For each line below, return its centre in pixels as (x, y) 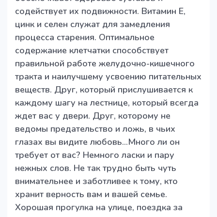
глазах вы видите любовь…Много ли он (97, 142)
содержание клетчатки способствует (92, 51)
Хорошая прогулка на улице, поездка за (99, 208)
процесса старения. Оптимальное (85, 38)
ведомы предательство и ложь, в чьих (95, 129)
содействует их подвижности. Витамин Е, (100, 11)
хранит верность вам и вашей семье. (91, 194)
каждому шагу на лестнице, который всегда (107, 103)
